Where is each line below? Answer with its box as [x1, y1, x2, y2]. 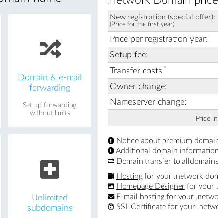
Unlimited [32, 193, 68, 202]
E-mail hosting [116, 192, 164, 200]
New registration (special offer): [109, 13, 215, 21]
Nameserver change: [109, 97, 186, 106]
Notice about [114, 136, 162, 145]
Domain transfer [116, 157, 171, 165]
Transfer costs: [109, 66, 164, 75]
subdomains [27, 203, 73, 212]
